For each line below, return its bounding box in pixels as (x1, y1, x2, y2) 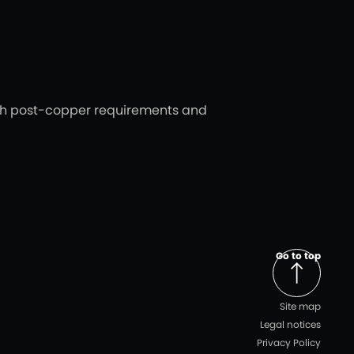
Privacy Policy (257, 336, 321, 349)
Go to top (276, 249, 321, 262)
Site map (280, 299, 321, 313)
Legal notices (260, 318, 321, 331)
